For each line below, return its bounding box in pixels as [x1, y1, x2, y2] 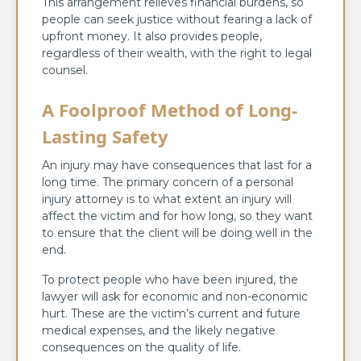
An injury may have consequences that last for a [42, 157, 312, 172]
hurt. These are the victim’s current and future [42, 305, 301, 321]
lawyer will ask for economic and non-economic [42, 288, 308, 304]
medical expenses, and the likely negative [42, 322, 276, 338]
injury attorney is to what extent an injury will [42, 191, 292, 206]
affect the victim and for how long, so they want [42, 208, 313, 223]
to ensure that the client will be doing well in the [42, 225, 313, 240]
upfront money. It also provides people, [42, 28, 262, 44]
